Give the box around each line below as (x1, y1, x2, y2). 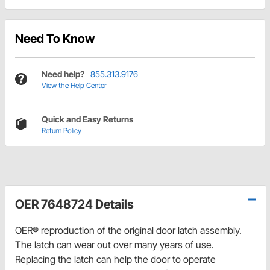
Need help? (42, 68, 84, 79)
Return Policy (42, 125, 81, 135)
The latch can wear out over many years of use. (15, 238, 214, 251)
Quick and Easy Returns (42, 113, 133, 124)
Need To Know (15, 31, 95, 46)
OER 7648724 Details (15, 196, 134, 212)
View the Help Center (42, 80, 107, 90)
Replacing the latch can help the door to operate (15, 253, 216, 265)
